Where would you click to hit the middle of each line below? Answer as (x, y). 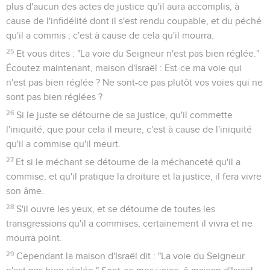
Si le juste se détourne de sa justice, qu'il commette (125, 115)
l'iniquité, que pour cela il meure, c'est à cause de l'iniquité (129, 129)
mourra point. (34, 238)
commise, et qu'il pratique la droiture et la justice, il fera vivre (134, 176)
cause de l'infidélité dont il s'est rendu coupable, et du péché (134, 21)
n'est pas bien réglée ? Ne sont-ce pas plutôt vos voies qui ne (134, 82)
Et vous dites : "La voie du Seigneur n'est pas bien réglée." (138, 53)
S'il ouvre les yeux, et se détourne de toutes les (116, 209)
